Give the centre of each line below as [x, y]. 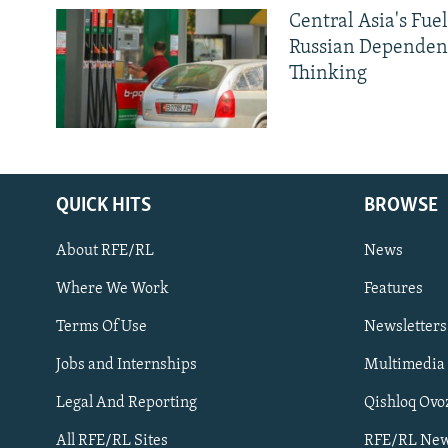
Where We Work [112, 288]
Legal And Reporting [126, 402]
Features [393, 288]
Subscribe [53, 320]
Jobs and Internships [126, 364]
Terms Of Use [101, 326]
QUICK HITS [103, 205]
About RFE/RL [105, 250]
